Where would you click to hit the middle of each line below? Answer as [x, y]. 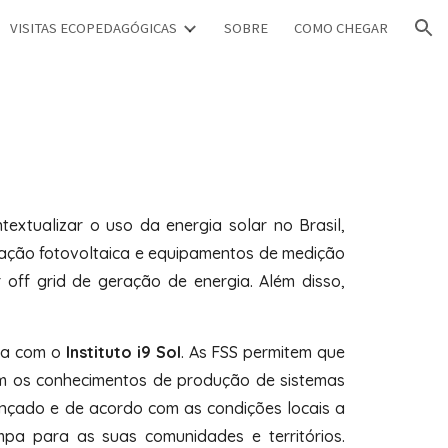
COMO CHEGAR [341, 28]
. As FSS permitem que [263, 352]
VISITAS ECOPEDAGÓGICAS [93, 28]
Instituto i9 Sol [123, 352]
